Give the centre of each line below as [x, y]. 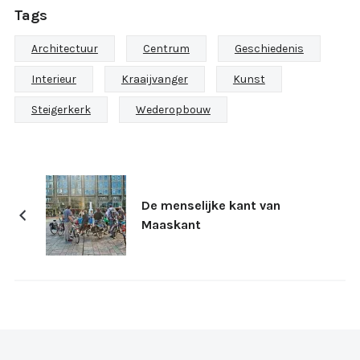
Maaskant [171, 224]
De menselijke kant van [211, 205]
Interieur [53, 79]
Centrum [166, 48]
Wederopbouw [173, 109]
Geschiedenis [269, 48]
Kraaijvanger [154, 79]
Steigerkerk [61, 109]
